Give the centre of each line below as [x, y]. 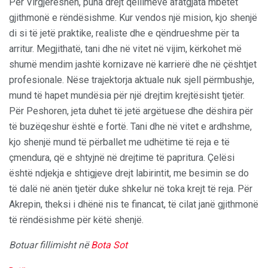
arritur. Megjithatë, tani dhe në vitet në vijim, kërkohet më [125, 48]
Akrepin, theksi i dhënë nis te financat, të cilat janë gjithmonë [134, 204]
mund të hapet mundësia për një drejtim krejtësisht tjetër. [127, 95]
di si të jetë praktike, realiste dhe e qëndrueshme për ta [124, 33]
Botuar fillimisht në [50, 245]
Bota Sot [109, 245]
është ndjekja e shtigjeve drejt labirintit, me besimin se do [129, 173]
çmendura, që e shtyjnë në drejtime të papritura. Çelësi [122, 157]
